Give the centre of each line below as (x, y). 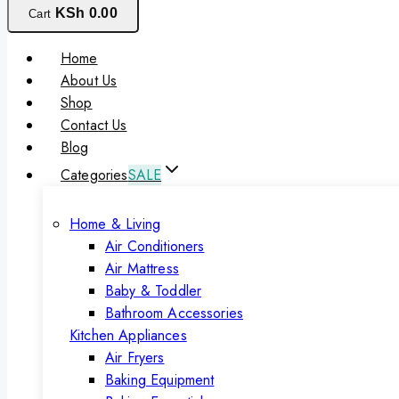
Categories (94, 175)
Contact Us (94, 126)
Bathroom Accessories (174, 313)
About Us (89, 81)
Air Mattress (142, 269)
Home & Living (115, 224)
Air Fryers (135, 358)
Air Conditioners (155, 247)
